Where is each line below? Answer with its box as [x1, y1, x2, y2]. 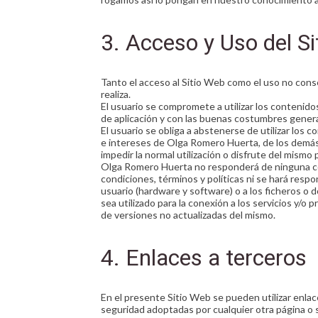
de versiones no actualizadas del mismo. [101, 209, 275, 221]
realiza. [101, 88, 131, 100]
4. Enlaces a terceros [101, 244, 307, 271]
